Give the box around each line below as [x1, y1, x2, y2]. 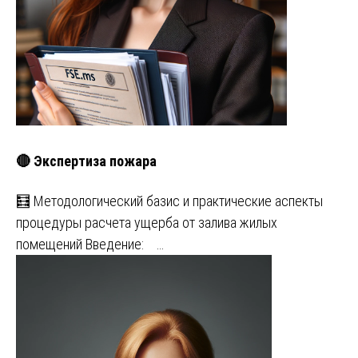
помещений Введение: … [16, 236, 164, 253]
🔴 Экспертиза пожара [16, 152, 157, 169]
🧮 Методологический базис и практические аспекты [16, 193, 323, 210]
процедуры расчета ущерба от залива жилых [16, 214, 277, 232]
